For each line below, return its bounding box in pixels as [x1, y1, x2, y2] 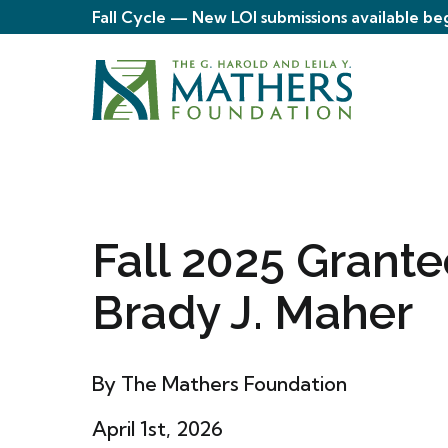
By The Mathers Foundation [92, 371, 347, 397]
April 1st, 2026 [92, 416, 223, 442]
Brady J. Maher [92, 286, 413, 341]
